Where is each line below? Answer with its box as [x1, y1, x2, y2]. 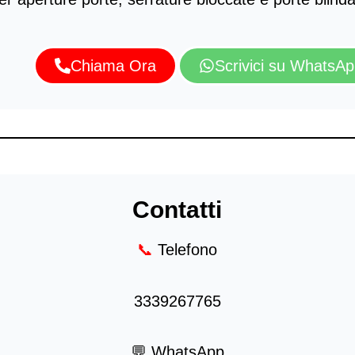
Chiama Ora [71, 57, 156, 75]
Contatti [132, 197, 223, 223]
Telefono [153, 241, 218, 259]
